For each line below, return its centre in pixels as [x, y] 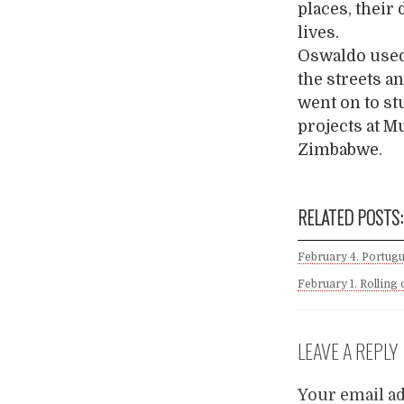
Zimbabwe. [340, 150]
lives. [319, 32]
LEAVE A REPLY [349, 350]
